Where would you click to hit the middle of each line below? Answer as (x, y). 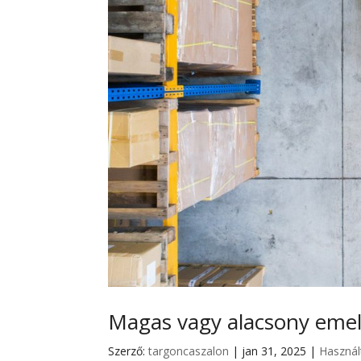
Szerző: (129, 351)
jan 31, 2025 (274, 351)
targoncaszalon (189, 351)
